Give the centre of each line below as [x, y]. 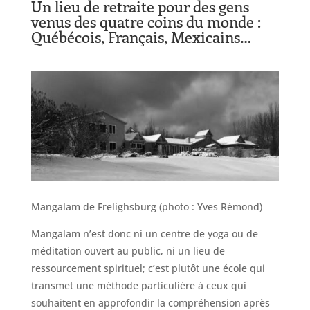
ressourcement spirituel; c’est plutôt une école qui [148, 268]
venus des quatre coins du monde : [146, 21]
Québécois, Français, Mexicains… [141, 36]
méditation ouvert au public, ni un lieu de [128, 251]
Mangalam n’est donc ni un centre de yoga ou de [144, 234]
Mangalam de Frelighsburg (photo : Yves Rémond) [146, 207]
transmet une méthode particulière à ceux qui [138, 286]
